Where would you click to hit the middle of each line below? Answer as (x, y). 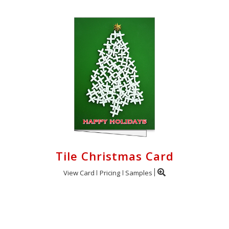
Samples (139, 173)
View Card (79, 173)
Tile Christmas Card (114, 156)
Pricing (110, 173)
